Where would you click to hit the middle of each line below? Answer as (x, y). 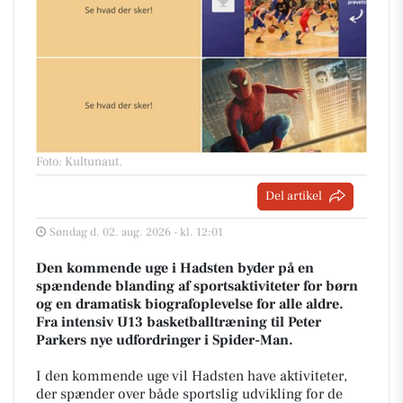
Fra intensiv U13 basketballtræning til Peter (179, 322)
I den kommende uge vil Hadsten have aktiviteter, (192, 376)
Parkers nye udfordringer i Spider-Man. (165, 340)
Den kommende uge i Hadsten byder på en (175, 268)
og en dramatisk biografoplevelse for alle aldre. (190, 304)
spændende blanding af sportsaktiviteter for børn (197, 286)
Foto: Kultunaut (77, 161)
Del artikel (294, 196)
